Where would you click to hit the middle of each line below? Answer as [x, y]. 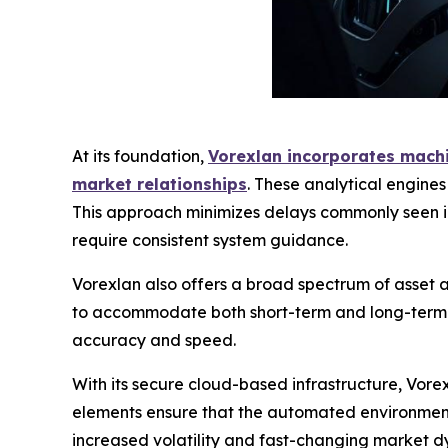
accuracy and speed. [154, 340]
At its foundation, [140, 156]
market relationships [159, 184]
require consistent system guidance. [210, 240]
